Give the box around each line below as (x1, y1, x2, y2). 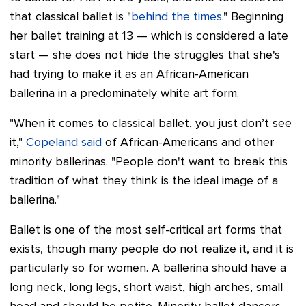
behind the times (131, 11, 222, 24)
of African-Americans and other (102, 137, 274, 150)
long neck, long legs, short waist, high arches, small (10, 281, 283, 294)
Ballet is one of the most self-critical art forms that (10, 224, 282, 237)
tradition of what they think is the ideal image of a (10, 175, 278, 188)
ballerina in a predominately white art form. (10, 87, 239, 100)
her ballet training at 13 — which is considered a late (10, 30, 288, 43)
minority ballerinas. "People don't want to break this (10, 156, 288, 169)
